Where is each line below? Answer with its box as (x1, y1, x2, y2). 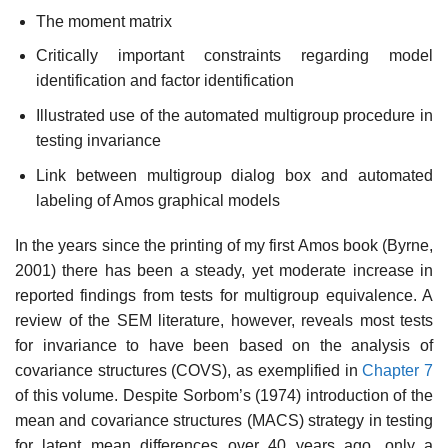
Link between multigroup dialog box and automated (35, 166, 433, 184)
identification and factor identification (35, 72, 294, 90)
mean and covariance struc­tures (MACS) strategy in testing (15, 412, 433, 430)
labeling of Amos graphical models (35, 191, 280, 209)
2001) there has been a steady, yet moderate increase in (15, 262, 433, 280)
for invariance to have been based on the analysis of (15, 337, 433, 355)
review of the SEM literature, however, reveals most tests (15, 312, 433, 330)
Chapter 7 (362, 362, 434, 380)
